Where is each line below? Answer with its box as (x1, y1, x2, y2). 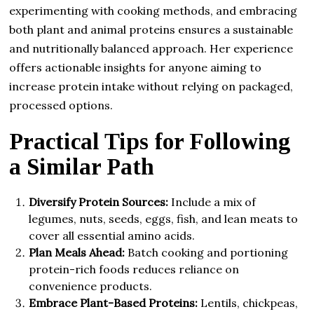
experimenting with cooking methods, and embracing (9, 3, 298, 18)
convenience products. (29, 278, 153, 293)
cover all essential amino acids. (29, 228, 196, 243)
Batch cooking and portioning (125, 245, 289, 259)
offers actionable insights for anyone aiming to (9, 60, 262, 74)
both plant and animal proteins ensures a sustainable (9, 22, 294, 36)
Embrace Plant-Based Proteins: (29, 295, 198, 310)
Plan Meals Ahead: (29, 245, 125, 259)
